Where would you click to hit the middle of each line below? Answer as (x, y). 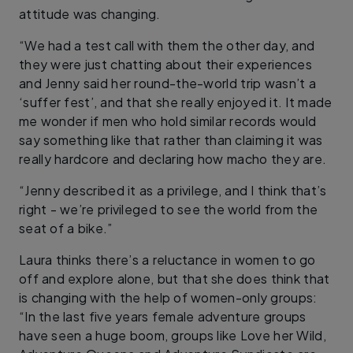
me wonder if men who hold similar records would (168, 121)
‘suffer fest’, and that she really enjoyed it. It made (176, 102)
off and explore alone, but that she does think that (175, 278)
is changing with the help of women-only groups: (168, 297)
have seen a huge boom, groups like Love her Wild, (173, 335)
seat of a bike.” (66, 228)
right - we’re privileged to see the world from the (169, 209)
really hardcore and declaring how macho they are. (173, 158)
